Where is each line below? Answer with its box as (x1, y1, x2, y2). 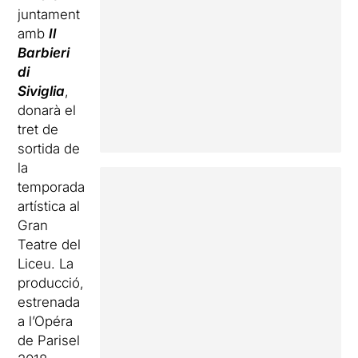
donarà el (18, 102, 77, 118)
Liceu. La (18, 256, 74, 272)
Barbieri (18, 45, 70, 61)
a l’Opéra (18, 313, 74, 329)
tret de (18, 121, 59, 137)
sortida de (18, 141, 81, 157)
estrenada (18, 294, 81, 310)
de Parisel (18, 332, 81, 348)
